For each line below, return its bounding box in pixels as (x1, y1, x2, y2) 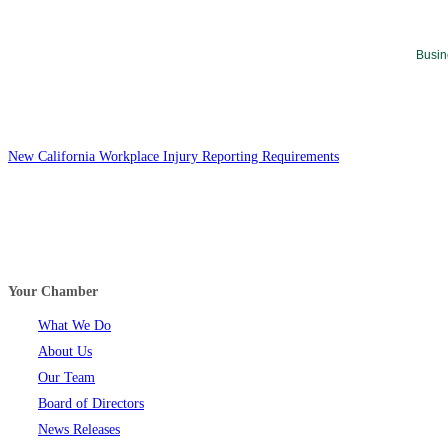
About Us (38, 344, 92, 360)
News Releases (38, 422, 120, 438)
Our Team (38, 370, 95, 386)
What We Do (38, 318, 111, 334)
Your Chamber (8, 283, 98, 299)
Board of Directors (38, 396, 144, 412)
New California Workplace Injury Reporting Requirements (8, 148, 339, 164)
